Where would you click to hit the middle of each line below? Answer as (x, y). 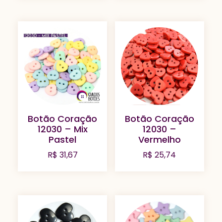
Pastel (63, 139)
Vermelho (159, 139)
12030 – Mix (62, 129)
